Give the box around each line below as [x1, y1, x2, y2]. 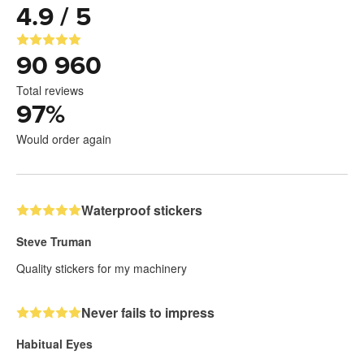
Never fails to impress [81, 303, 214, 323]
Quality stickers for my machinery [16, 260, 187, 277]
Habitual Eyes [16, 336, 93, 353]
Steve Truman [16, 233, 92, 250]
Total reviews [16, 82, 84, 99]
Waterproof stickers [81, 201, 202, 220]
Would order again [16, 131, 111, 148]
